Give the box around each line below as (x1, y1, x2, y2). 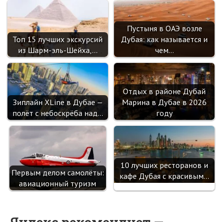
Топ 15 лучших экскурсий (12, 34, 103, 45)
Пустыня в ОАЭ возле (126, 23, 202, 34)
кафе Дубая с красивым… (119, 170, 210, 181)
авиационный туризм (19, 178, 97, 189)
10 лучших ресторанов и (120, 160, 209, 170)
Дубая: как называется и (121, 34, 208, 45)
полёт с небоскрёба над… (12, 108, 103, 118)
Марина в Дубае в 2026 (122, 97, 207, 108)
